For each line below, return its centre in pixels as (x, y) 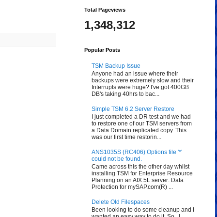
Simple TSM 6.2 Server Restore (133, 109)
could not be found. (117, 159)
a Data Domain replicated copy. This (139, 131)
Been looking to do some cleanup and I (143, 210)
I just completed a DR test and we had (141, 117)
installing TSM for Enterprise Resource (142, 174)
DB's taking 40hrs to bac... (125, 94)
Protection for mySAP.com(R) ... (132, 187)
